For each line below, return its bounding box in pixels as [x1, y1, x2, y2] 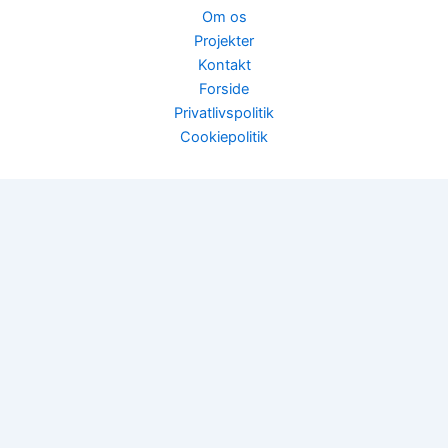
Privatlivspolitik [174, 104, 274, 122]
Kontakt [197, 56, 251, 74]
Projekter [194, 32, 254, 50]
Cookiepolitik [180, 128, 268, 146]
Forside [199, 80, 249, 98]
